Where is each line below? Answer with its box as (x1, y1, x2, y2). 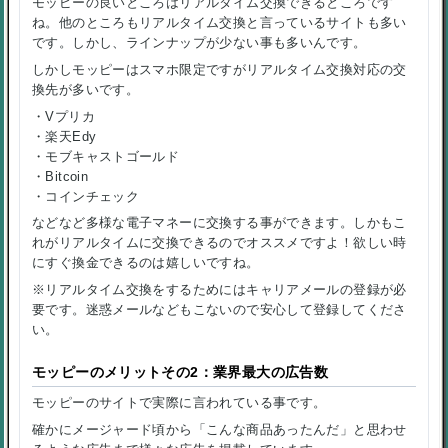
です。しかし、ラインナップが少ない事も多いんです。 (32, 35, 367, 51)
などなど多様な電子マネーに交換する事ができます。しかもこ (32, 215, 407, 231)
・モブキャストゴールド (32, 148, 180, 164)
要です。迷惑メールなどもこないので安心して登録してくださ (32, 302, 407, 318)
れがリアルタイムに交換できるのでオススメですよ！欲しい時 (32, 235, 407, 251)
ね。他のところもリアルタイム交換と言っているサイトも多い (32, 15, 407, 31)
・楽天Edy (32, 128, 97, 144)
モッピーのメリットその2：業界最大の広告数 (32, 364, 329, 380)
